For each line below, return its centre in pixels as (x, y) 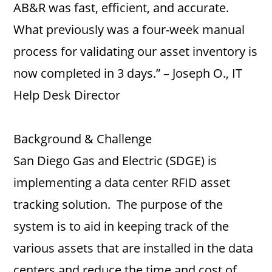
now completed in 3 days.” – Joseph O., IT (128, 73)
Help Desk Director (67, 95)
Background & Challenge (83, 139)
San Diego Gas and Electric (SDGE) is (115, 161)
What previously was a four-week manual (129, 29)
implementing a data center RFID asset (122, 182)
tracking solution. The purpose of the (118, 204)
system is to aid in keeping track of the (121, 226)
